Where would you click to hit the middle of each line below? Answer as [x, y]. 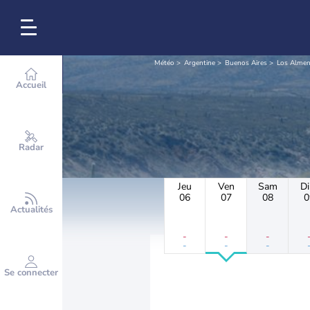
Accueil [31, 85]
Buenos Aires [246, 63]
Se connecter [31, 273]
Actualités [31, 210]
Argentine [200, 63]
